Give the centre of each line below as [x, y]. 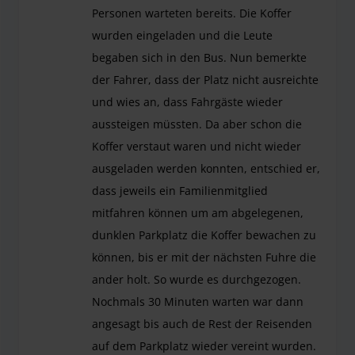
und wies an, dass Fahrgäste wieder [187, 102]
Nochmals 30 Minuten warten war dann [198, 302]
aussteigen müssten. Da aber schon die [197, 124]
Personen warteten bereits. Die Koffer [192, 13]
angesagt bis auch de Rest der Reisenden [202, 324]
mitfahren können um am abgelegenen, [198, 213]
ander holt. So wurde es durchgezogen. [197, 280]
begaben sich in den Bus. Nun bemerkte [199, 58]
